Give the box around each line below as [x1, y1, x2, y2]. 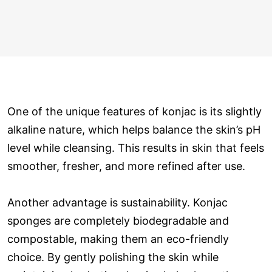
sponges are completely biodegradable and [7, 214, 229, 227]
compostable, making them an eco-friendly [7, 232, 229, 245]
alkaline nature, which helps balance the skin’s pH [7, 123, 260, 136]
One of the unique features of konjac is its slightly [7, 104, 262, 118]
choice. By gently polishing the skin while [7, 250, 219, 263]
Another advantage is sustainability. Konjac [7, 195, 228, 209]
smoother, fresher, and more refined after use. [7, 159, 245, 172]
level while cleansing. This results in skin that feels [7, 141, 264, 154]
